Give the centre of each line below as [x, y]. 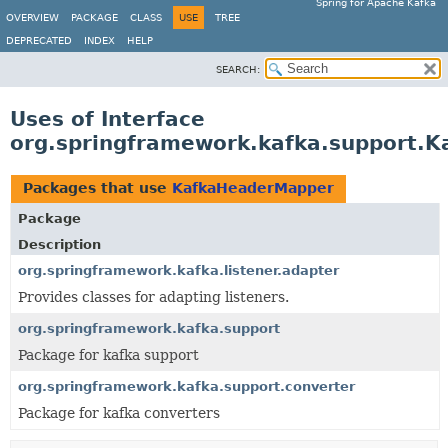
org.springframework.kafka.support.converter [186, 386]
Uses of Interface [107, 119]
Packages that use [97, 188]
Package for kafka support [108, 355]
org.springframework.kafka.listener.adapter [178, 270]
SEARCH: [238, 69]
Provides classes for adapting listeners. [153, 297]
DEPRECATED [39, 40]
